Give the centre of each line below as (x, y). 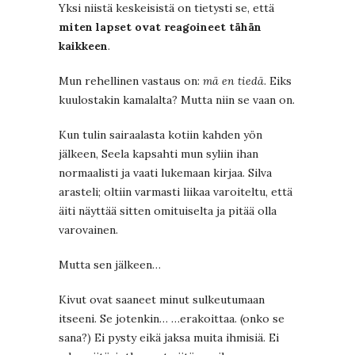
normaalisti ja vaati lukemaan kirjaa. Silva (165, 173)
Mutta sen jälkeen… (110, 265)
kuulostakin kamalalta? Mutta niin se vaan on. (177, 100)
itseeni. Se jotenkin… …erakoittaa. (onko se (172, 319)
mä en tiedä (233, 81)
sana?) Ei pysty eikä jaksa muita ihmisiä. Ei (169, 338)
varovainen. (88, 230)
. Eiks (278, 81)
